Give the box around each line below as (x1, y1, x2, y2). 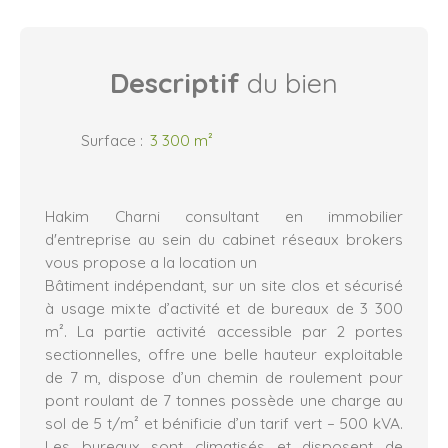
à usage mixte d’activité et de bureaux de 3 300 (45, 297, 403, 318)
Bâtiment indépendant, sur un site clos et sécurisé (45, 274, 403, 295)
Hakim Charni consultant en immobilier (45, 205, 403, 226)
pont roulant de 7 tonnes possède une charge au (45, 389, 403, 410)
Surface (81, 129, 136, 150)
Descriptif (110, 65, 240, 100)
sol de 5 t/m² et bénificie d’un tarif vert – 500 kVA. (45, 412, 403, 433)
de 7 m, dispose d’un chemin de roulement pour (45, 366, 403, 387)
